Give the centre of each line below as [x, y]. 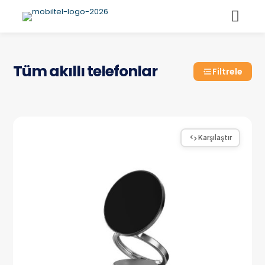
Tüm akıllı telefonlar [85, 71]
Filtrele [227, 72]
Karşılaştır [215, 138]
